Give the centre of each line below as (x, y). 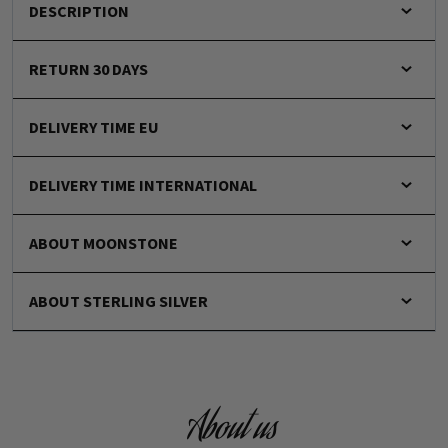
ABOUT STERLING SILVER (118, 300)
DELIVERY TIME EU (94, 126)
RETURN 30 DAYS (88, 68)
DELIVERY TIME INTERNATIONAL (143, 184)
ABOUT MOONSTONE (103, 242)
